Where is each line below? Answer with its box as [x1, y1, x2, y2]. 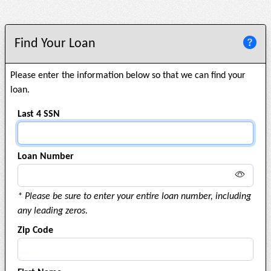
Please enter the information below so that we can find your [10, 71, 246, 80]
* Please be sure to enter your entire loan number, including [18, 192, 251, 201]
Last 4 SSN [18, 109, 60, 119]
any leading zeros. [18, 206, 88, 216]
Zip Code [18, 226, 53, 235]
